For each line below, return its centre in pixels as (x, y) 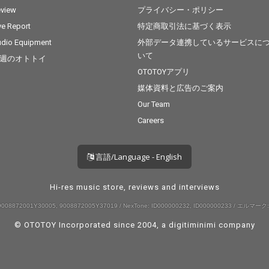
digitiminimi (192, 225)
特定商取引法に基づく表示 (185, 26)
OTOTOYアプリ (164, 72)
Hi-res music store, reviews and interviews (134, 187)
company (235, 225)
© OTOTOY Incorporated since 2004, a (91, 225)
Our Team (154, 104)
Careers (151, 120)
